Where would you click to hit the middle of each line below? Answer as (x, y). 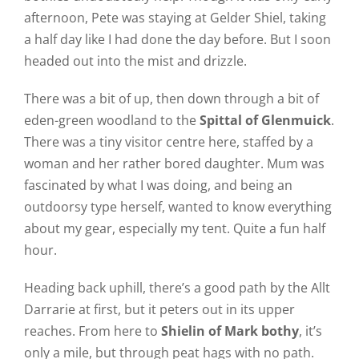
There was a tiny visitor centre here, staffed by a (168, 142)
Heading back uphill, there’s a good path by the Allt (177, 288)
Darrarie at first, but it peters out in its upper (159, 309)
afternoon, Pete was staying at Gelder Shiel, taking (175, 18)
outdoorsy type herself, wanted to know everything (177, 207)
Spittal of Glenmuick (265, 120)
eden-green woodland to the (111, 120)
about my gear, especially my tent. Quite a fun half (174, 228)
